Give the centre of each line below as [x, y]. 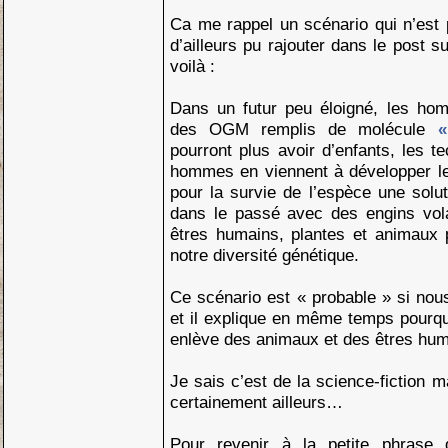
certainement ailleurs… [256, 402]
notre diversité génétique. [264, 255]
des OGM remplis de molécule [304, 129]
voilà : [192, 66]
